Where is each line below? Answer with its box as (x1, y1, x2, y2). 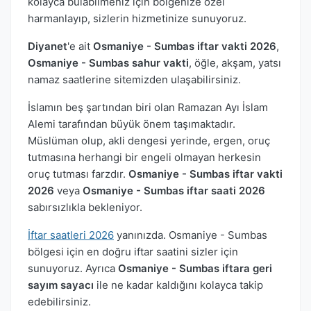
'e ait (67, 39, 93, 53)
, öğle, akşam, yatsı (189, 56, 281, 69)
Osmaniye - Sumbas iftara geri (118, 261, 272, 275)
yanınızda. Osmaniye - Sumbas (114, 228, 267, 242)
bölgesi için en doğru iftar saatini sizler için (28, 244, 238, 258)
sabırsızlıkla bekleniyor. (28, 200, 142, 214)
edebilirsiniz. (28, 294, 91, 308)
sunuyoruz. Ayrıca (28, 261, 118, 275)
